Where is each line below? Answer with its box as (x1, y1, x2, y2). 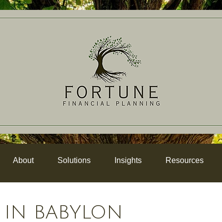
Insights (114, 156, 142, 165)
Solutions (57, 156, 91, 165)
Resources (165, 156, 204, 165)
